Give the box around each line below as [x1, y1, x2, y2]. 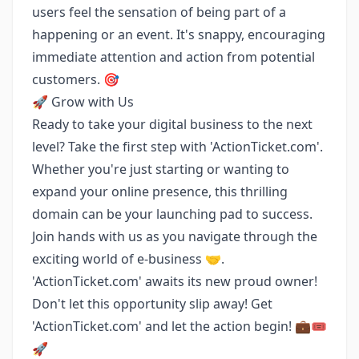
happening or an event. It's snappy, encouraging [32, 26, 325, 43]
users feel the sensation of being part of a [32, 3, 286, 21]
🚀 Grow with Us [32, 93, 134, 111]
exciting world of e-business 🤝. [32, 250, 224, 268]
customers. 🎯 [32, 71, 119, 88]
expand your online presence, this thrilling [32, 183, 288, 200]
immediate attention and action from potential [32, 48, 315, 66]
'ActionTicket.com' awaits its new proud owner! [32, 272, 317, 290]
